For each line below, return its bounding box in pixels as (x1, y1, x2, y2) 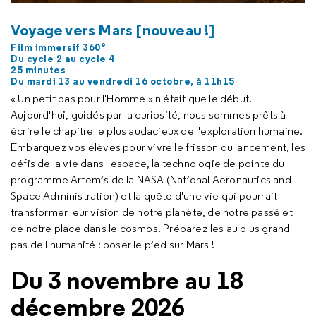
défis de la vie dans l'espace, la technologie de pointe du (11, 157, 285, 171)
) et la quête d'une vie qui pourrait (115, 189, 278, 203)
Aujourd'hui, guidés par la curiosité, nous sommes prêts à (11, 108, 286, 122)
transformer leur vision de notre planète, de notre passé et (11, 205, 293, 219)
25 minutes (11, 63, 66, 77)
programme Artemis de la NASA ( (11, 173, 170, 187)
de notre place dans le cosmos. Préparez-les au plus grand (11, 221, 291, 236)
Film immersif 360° (11, 41, 106, 54)
